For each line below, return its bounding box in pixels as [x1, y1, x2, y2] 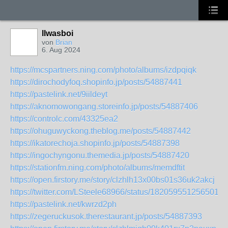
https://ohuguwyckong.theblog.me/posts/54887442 [10, 127, 191, 135]
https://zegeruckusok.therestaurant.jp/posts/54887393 [10, 212, 202, 221]
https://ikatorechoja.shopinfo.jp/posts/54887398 [10, 139, 180, 148]
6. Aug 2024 [42, 46, 80, 54]
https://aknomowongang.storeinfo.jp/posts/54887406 [10, 102, 198, 111]
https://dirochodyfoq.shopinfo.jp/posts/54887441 [10, 78, 182, 87]
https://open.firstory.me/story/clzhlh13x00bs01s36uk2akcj [10, 176, 215, 184]
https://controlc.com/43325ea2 [10, 115, 118, 123]
